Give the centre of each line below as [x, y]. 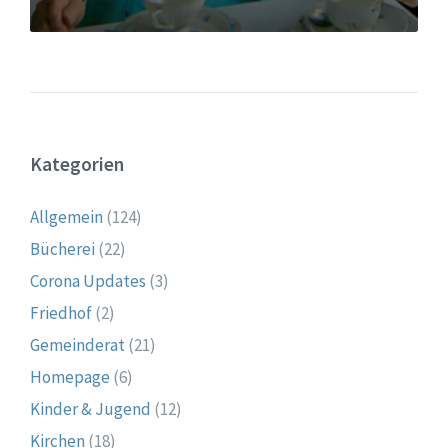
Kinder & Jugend [90, 408]
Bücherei [62, 248]
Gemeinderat [77, 344]
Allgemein [66, 216]
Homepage [70, 376]
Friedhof [61, 312]
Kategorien [77, 163]
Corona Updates [88, 280]
